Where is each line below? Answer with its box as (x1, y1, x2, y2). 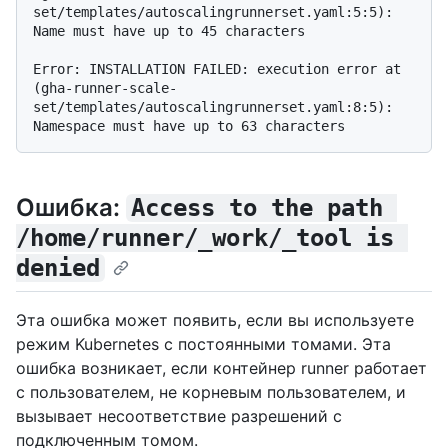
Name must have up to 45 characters (33, 23, 305, 40)
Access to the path (130, 194, 397, 223)
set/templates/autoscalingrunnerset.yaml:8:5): (33, 99, 393, 116)
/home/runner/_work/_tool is (16, 224, 408, 253)
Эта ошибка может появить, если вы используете (16, 309, 414, 330)
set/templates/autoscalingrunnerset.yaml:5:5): (33, 4, 393, 21)
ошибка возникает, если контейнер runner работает (16, 357, 427, 378)
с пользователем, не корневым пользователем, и (16, 381, 406, 402)
